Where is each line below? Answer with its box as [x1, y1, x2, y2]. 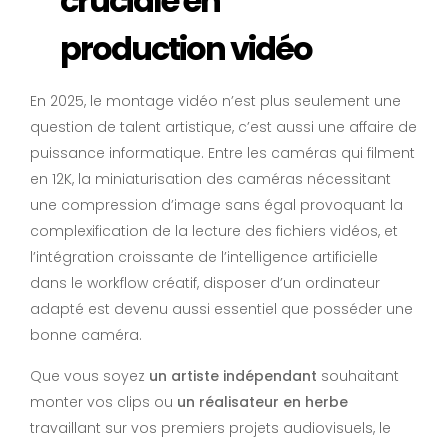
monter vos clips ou [30, 392, 177, 412]
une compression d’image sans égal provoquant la [30, 195, 403, 215]
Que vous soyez [30, 366, 149, 386]
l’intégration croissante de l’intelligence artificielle [30, 247, 378, 267]
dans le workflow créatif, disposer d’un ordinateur [30, 273, 380, 293]
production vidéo [60, 26, 312, 71]
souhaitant [317, 366, 399, 386]
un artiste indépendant [149, 366, 317, 386]
